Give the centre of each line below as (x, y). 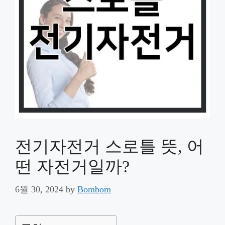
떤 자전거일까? (72, 166)
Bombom (94, 189)
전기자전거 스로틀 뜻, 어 (109, 146)
